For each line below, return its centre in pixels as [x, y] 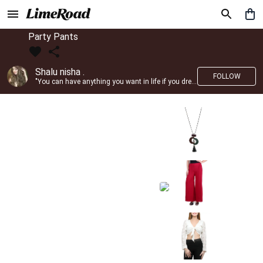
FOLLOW [227, 76]
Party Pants [53, 37]
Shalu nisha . [60, 72]
